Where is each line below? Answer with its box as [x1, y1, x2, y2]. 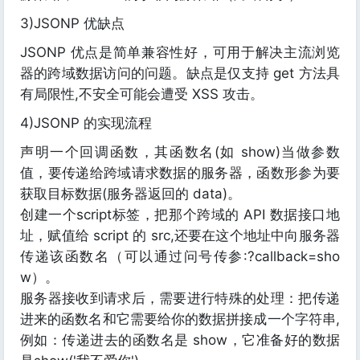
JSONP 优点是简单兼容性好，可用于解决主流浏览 [20, 44, 340, 60]
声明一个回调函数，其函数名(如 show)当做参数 [20, 144, 340, 160]
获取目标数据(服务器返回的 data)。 [20, 186, 241, 202]
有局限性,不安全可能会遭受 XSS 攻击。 [20, 86, 264, 102]
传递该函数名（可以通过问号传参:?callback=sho [20, 248, 340, 264]
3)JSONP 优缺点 [20, 15, 125, 31]
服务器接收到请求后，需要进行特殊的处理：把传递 [20, 290, 340, 306]
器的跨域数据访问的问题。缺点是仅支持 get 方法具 [20, 65, 340, 81]
